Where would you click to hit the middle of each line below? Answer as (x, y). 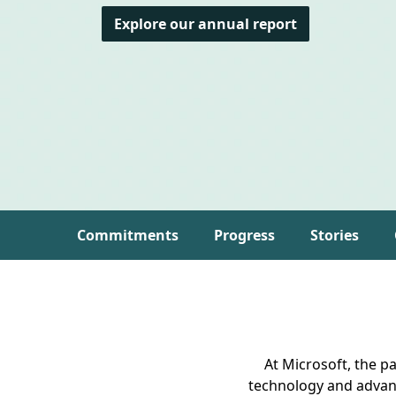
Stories (335, 236)
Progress (245, 236)
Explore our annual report (206, 24)
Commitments (128, 236)
